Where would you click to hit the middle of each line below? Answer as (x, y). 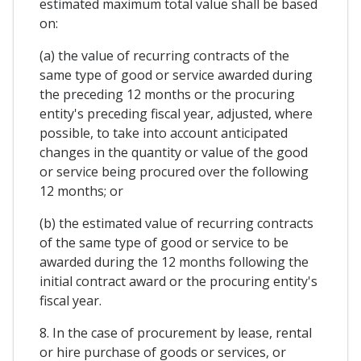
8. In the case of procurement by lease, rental (176, 333)
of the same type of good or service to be (164, 243)
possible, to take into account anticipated (164, 133)
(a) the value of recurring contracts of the (164, 56)
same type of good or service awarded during (176, 75)
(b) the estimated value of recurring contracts (176, 224)
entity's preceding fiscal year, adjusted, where (176, 114)
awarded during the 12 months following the (174, 262)
